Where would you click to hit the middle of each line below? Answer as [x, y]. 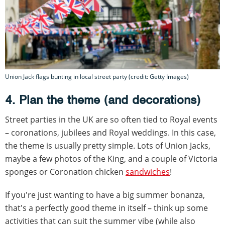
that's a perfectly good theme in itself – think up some [106, 208]
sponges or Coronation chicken [65, 172]
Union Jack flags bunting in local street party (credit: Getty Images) [97, 77]
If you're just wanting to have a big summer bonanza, [105, 195]
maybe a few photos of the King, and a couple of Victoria [111, 159]
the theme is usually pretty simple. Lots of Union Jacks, [108, 146]
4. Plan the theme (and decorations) [103, 100]
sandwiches [148, 172]
